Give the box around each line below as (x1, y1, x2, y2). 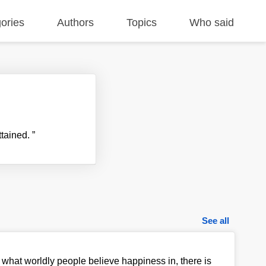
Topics (126, 17, 157, 28)
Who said (189, 17, 235, 28)
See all (202, 215, 230, 226)
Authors (57, 17, 94, 28)
